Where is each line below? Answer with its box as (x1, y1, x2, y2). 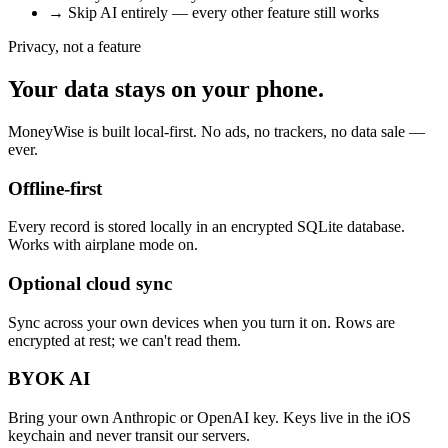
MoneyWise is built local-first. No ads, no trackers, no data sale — (8, 122, 425, 140)
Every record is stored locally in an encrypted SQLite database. (8, 218, 405, 236)
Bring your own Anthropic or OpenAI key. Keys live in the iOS (8, 409, 411, 427)
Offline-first (8, 177, 102, 199)
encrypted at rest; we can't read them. (8, 331, 241, 349)
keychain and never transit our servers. (8, 427, 250, 445)
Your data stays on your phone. (8, 75, 324, 102)
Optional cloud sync (8, 272, 172, 294)
